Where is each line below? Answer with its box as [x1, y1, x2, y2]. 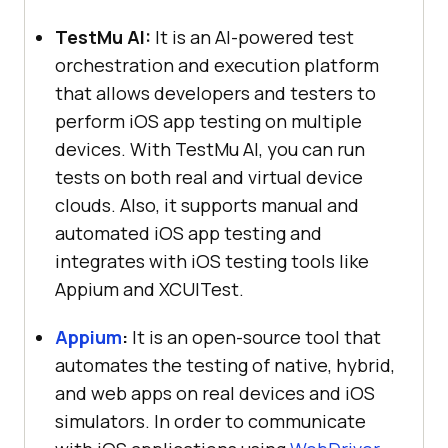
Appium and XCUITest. [55, 276, 244, 301]
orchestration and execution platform [55, 52, 379, 77]
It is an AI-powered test [151, 24, 354, 49]
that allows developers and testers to [55, 80, 376, 105]
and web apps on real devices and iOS [55, 380, 375, 405]
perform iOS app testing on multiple [55, 108, 362, 133]
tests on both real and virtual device [55, 164, 363, 189]
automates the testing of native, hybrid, [55, 352, 395, 377]
